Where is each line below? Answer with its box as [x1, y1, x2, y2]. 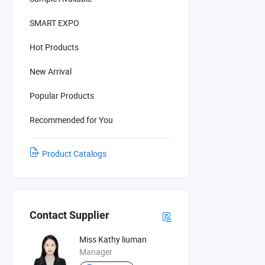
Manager [79, 246, 113, 258]
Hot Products [30, 41, 79, 53]
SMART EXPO [30, 17, 79, 28]
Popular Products [30, 89, 94, 101]
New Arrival [30, 65, 72, 77]
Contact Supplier [30, 209, 109, 222]
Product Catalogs [42, 147, 106, 159]
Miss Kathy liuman [79, 234, 147, 245]
